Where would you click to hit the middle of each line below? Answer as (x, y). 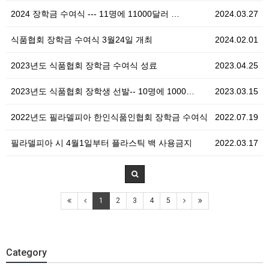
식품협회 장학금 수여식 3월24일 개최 (82, 40)
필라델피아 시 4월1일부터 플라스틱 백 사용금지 (101, 143)
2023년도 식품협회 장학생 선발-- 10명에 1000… (103, 91)
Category (26, 252)
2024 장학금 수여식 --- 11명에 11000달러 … (95, 14)
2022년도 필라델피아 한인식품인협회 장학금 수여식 (109, 117)
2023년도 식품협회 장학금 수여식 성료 (84, 65)
